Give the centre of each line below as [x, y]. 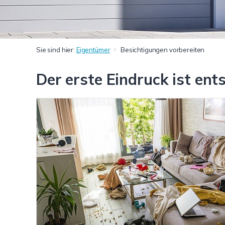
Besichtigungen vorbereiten [162, 50]
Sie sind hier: [56, 50]
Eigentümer [93, 50]
